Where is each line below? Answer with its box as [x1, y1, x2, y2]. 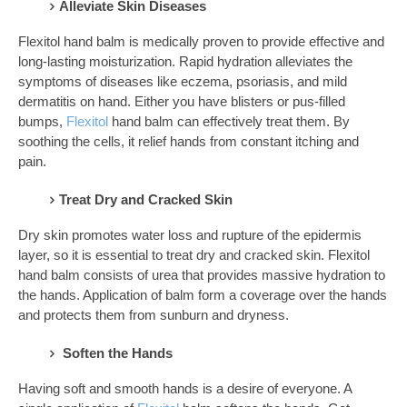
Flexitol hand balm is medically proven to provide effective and [18, 34, 384, 50]
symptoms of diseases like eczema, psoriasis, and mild [18, 74, 347, 90]
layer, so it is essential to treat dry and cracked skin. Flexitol [18, 247, 370, 263]
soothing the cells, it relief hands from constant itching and [18, 134, 359, 150]
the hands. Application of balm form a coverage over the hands [18, 287, 387, 303]
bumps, [18, 114, 66, 130]
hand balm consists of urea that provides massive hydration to [18, 267, 385, 283]
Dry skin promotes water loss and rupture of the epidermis [18, 227, 362, 243]
